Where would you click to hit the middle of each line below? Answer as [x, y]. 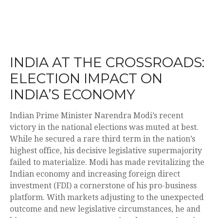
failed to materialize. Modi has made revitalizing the [107, 162]
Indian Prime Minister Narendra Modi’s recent [97, 116]
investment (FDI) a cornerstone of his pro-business [103, 186]
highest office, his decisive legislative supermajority [106, 151]
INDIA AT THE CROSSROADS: [107, 62]
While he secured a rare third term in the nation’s [102, 139]
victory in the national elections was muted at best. [104, 127]
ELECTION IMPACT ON [86, 78]
